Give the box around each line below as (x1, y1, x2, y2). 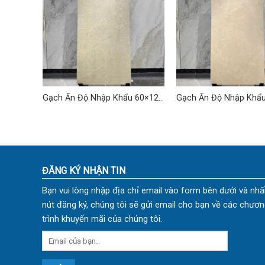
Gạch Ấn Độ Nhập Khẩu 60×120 (42, 93, 163, 104)
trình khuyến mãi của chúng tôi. (41, 214, 162, 225)
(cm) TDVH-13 (176, 104, 231, 114)
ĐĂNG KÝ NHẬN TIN (41, 165, 125, 177)
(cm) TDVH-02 (42, 104, 98, 114)
